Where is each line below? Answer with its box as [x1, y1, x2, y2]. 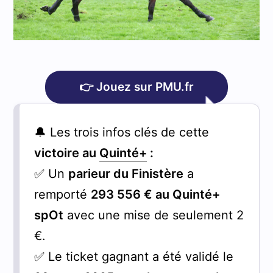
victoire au [34, 145, 99, 160]
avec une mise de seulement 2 [63, 207, 244, 222]
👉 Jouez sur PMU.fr [79, 79, 194, 94]
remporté [34, 186, 91, 202]
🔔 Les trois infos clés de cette [34, 124, 209, 140]
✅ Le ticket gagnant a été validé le [34, 249, 233, 264]
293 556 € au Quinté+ [90, 186, 220, 202]
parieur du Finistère [68, 166, 183, 181]
